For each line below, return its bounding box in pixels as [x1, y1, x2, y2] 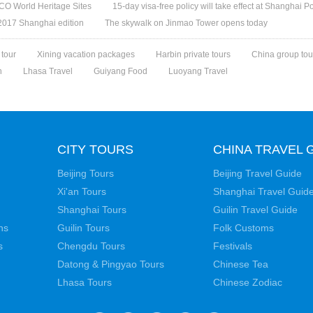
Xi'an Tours [57, 186, 106, 197]
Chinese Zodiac [213, 277, 282, 288]
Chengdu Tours [57, 240, 125, 252]
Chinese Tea [213, 259, 268, 270]
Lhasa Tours [57, 277, 112, 288]
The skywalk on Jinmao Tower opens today [105, 18, 268, 28]
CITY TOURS [57, 143, 133, 156]
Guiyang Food [94, 66, 148, 76]
